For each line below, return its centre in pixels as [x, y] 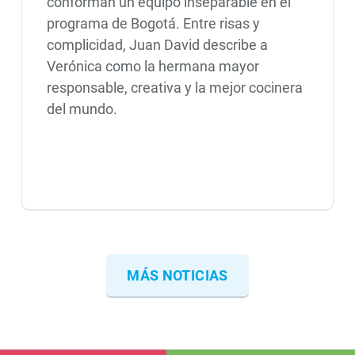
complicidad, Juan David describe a [157, 45]
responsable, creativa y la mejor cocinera [174, 88]
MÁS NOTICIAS [177, 275]
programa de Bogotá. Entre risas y [153, 24]
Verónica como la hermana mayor [153, 67]
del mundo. [82, 109]
